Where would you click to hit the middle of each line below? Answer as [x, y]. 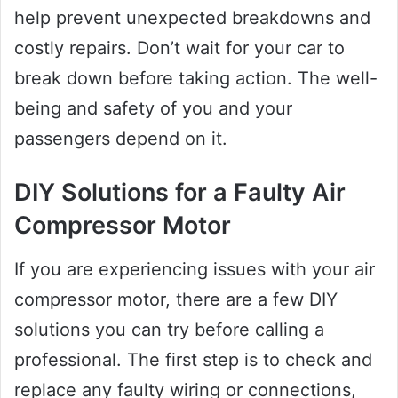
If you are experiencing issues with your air [195, 269]
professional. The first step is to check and [193, 359]
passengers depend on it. [121, 139]
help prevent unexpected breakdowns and [192, 18]
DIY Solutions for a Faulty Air [180, 193]
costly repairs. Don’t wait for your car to [179, 48]
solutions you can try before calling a [169, 329]
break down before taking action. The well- [196, 79]
